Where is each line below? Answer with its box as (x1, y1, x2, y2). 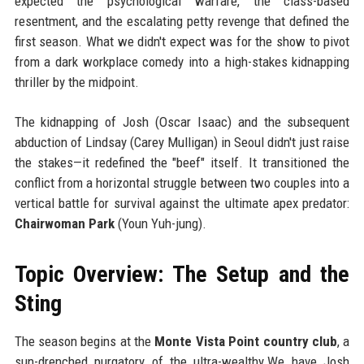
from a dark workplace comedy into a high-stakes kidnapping (14, 53, 350, 70)
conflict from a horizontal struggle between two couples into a (14, 174, 350, 191)
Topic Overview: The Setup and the (14, 260, 350, 288)
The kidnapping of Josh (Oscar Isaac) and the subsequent (14, 113, 350, 130)
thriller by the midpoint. (14, 73, 139, 90)
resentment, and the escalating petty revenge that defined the (14, 12, 350, 29)
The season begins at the (14, 332, 155, 349)
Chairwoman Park (14, 214, 115, 232)
